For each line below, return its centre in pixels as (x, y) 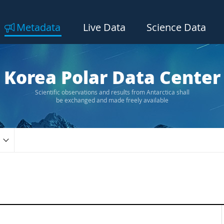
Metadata (38, 27)
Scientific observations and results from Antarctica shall (112, 92)
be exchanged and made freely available (112, 100)
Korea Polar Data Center (112, 78)
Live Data (104, 27)
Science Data (176, 27)
